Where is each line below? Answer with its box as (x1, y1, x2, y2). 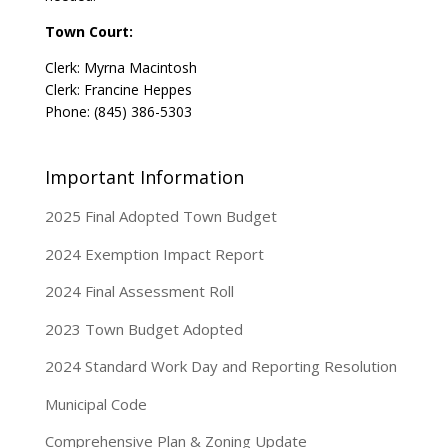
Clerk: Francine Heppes (44, 80, 192, 99)
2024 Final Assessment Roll (44, 281, 234, 302)
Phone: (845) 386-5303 (44, 102, 192, 121)
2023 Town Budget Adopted (44, 318, 243, 339)
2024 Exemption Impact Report (44, 243, 264, 264)
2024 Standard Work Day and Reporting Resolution (44, 356, 397, 377)
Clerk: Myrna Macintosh (44, 58, 197, 77)
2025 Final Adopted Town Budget (44, 206, 277, 227)
